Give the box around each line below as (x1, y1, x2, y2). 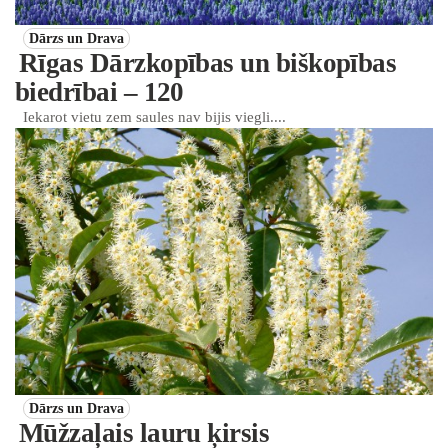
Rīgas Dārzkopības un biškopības (19, 47, 397, 78)
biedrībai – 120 (15, 76, 184, 107)
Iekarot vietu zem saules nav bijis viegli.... (23, 108, 286, 125)
